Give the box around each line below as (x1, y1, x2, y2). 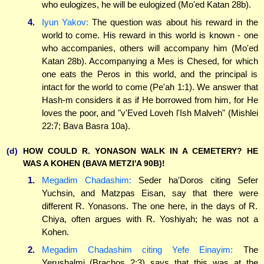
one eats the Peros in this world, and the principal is (41, 68, 258, 79)
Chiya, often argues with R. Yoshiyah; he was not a (41, 214, 258, 225)
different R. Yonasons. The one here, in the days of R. (41, 201, 258, 212)
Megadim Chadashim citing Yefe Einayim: (41, 244, 233, 255)
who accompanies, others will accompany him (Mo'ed (41, 42, 258, 53)
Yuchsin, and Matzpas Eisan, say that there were (41, 188, 258, 199)
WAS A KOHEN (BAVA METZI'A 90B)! (23, 158, 165, 168)
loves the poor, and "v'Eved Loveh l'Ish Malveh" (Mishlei (41, 107, 258, 118)
